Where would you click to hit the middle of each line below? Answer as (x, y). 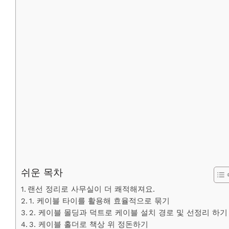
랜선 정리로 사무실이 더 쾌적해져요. (91, 189)
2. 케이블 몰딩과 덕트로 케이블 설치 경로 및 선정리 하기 (128, 213)
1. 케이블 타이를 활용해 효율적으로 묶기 (99, 201)
